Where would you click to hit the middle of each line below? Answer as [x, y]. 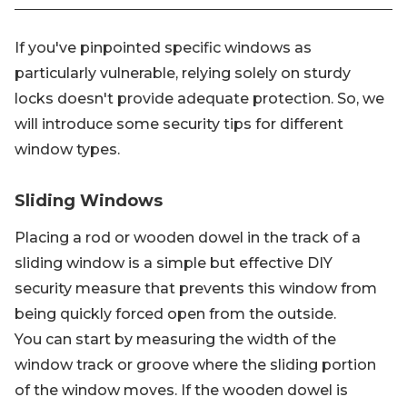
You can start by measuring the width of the [175, 340]
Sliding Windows [89, 201]
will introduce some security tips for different [179, 124]
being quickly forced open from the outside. [175, 314]
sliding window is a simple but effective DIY [174, 263]
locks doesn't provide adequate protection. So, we [199, 99]
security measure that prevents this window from [196, 289]
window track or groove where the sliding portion [195, 365]
